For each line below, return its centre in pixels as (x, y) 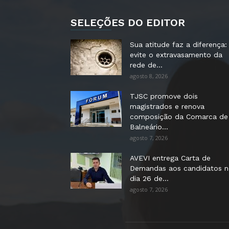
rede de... (146, 65)
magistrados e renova (167, 106)
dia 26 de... (149, 178)
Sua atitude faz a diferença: (178, 44)
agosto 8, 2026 (149, 76)
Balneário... (149, 127)
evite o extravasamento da (176, 55)
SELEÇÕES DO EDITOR (128, 22)
